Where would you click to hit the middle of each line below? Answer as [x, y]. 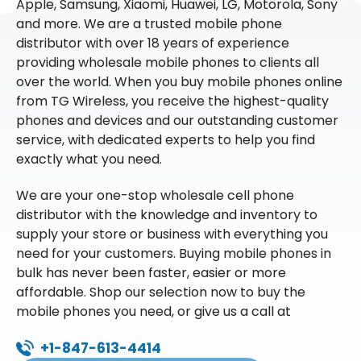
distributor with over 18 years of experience [153, 43]
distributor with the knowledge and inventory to [167, 214]
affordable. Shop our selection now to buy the [161, 292]
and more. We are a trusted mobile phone [149, 23]
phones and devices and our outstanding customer [177, 120]
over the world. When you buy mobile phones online [179, 81]
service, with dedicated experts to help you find [166, 139]
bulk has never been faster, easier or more [151, 272]
